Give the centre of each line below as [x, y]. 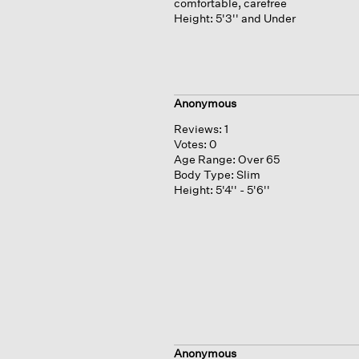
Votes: [191, 143]
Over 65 [258, 159]
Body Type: [204, 174]
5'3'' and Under [255, 18]
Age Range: [204, 159]
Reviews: [198, 128]
